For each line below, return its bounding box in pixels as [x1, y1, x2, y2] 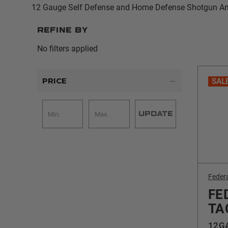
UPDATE [138, 110, 173, 118]
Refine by [37, 27, 88, 35]
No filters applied [37, 44, 98, 54]
